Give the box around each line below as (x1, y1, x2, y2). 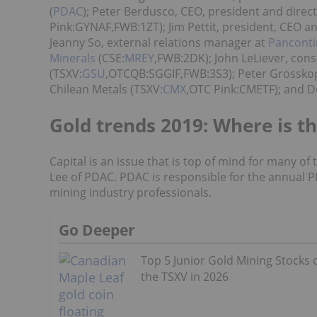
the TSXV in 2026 (141, 268, 229, 284)
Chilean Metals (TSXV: (50, 81, 163, 97)
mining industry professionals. (50, 184, 212, 200)
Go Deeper (59, 219, 135, 240)
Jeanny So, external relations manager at (50, 35, 265, 50)
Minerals (50, 50, 96, 66)
